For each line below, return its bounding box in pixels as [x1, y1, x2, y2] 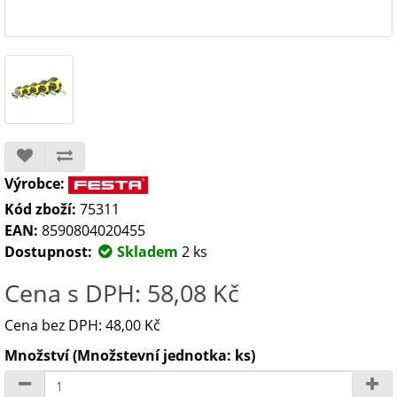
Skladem [113, 242, 178, 261]
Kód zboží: [4, 199, 76, 219]
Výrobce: [4, 174, 65, 194]
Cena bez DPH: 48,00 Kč [4, 315, 160, 335]
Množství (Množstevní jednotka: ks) [4, 346, 255, 365]
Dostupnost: [4, 242, 92, 261]
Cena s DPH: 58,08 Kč [4, 276, 239, 309]
